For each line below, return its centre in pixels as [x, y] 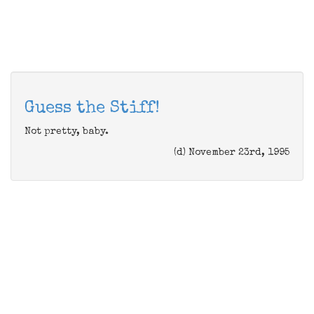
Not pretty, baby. [67, 132]
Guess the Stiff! [92, 109]
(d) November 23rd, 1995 [232, 153]
